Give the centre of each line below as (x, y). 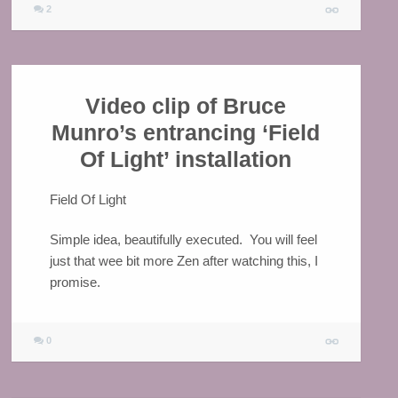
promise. (75, 283)
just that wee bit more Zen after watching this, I (183, 261)
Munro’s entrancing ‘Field (186, 133)
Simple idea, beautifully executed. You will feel (183, 240)
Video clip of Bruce (186, 106)
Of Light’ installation (186, 159)
